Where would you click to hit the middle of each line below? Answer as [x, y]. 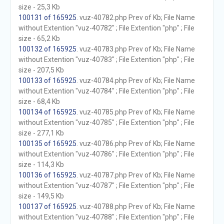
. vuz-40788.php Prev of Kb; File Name [135, 206]
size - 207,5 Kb [41, 70]
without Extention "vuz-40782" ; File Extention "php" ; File [106, 28]
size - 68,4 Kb [39, 101]
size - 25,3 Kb [39, 7]
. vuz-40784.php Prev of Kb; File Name [135, 80]
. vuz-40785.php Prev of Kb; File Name [135, 112]
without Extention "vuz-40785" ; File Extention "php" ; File [106, 122]
